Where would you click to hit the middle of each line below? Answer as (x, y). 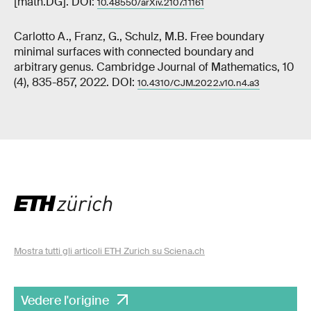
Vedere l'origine (65, 301)
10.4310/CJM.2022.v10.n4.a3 (199, 83)
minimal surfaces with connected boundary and (134, 52)
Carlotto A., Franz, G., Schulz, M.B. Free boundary (139, 37)
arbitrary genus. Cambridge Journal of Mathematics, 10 (154, 67)
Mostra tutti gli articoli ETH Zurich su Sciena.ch (109, 251)
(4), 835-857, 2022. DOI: (76, 83)
